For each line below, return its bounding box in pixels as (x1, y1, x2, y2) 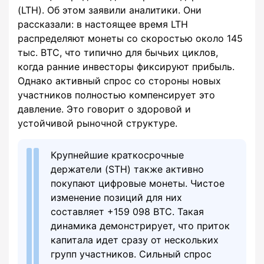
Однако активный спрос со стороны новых (18, 75, 221, 87)
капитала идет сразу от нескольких (51, 234, 219, 246)
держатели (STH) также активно (51, 163, 204, 176)
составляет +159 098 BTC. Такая (51, 206, 204, 218)
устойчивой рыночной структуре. (18, 117, 177, 130)
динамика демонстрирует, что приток (51, 220, 230, 232)
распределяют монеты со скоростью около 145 (18, 32, 243, 45)
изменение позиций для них (51, 192, 182, 204)
